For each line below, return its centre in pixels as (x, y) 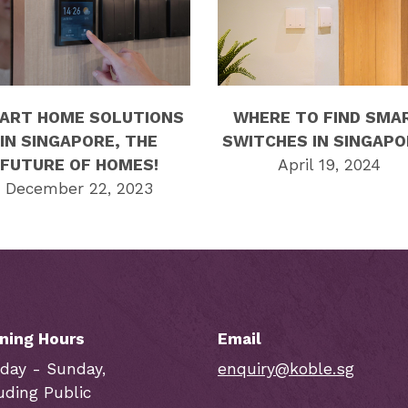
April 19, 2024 (329, 165)
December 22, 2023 (79, 189)
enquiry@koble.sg (286, 369)
